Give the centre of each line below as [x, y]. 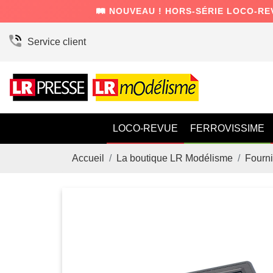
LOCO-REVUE [145, 128]
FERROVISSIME [227, 128]
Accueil [88, 158]
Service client [57, 42]
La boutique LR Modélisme [175, 158]
